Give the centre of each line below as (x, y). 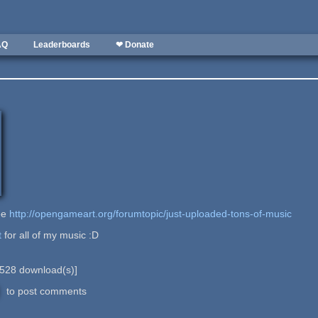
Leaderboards (62, 45)
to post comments (45, 291)
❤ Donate (135, 45)
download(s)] (46, 269)
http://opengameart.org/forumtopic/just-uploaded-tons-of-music (150, 213)
